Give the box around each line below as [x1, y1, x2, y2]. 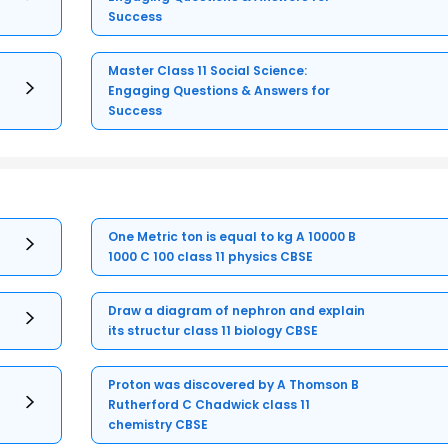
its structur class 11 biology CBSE [108, 322, 319, 340]
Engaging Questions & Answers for [108, 82, 331, 100]
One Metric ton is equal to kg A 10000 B [108, 228, 357, 246]
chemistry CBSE [108, 416, 209, 434]
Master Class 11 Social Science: [108, 62, 308, 80]
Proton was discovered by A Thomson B [108, 376, 360, 394]
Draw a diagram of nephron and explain [108, 302, 366, 320]
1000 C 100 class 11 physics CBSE [108, 248, 314, 266]
